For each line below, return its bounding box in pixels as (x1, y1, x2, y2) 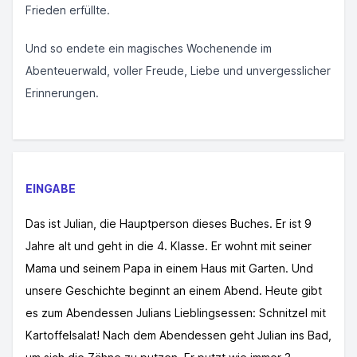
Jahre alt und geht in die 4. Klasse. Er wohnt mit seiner (25, 239, 312, 253)
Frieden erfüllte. (25, 3, 110, 17)
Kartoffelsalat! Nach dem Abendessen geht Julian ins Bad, (25, 328, 331, 342)
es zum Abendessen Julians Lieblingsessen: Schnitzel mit (25, 306, 326, 320)
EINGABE (25, 182, 76, 195)
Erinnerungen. (25, 86, 99, 100)
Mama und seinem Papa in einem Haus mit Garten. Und (25, 261, 313, 275)
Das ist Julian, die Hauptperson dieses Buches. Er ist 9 (25, 217, 312, 230)
